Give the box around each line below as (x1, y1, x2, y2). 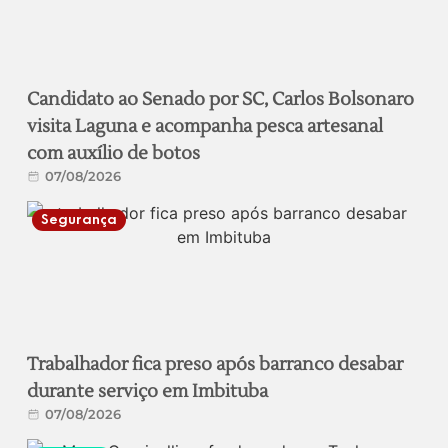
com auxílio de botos (27, 141, 201, 165)
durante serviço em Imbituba (27, 379, 269, 403)
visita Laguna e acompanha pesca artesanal (27, 114, 384, 138)
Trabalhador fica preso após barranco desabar (27, 352, 404, 376)
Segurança (41, 210, 118, 228)
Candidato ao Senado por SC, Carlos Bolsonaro (27, 87, 415, 111)
